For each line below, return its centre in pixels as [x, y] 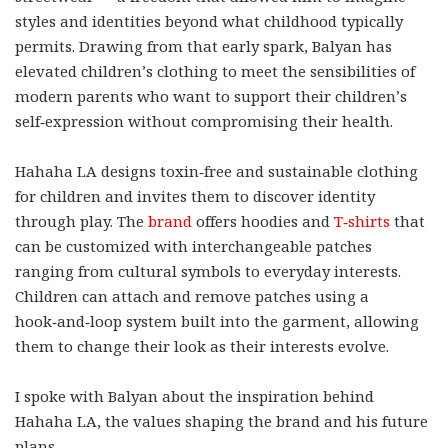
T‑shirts [362, 220]
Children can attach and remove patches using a [192, 295]
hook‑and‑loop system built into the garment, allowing [217, 320]
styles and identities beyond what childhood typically [209, 20]
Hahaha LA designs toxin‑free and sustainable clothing [216, 170]
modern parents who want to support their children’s [211, 95]
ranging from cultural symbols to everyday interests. [208, 270]
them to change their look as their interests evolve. [202, 345]
